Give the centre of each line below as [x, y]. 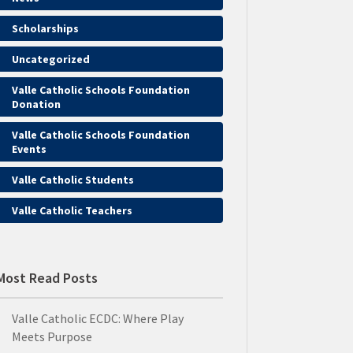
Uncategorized [50, 59]
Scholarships [45, 29]
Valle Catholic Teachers [72, 211]
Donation [36, 104]
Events [29, 149]
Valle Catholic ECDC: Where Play [97, 318]
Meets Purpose [52, 336]
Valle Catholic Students [72, 180]
